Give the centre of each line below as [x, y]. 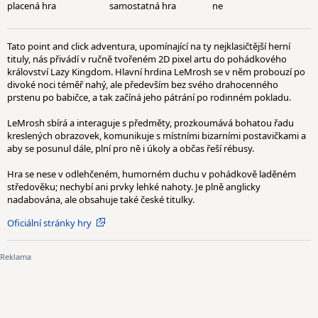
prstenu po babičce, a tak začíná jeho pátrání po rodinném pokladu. [149, 97]
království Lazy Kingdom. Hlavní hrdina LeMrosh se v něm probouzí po [156, 72]
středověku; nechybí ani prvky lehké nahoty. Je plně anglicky [134, 187]
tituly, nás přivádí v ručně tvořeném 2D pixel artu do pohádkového [147, 59]
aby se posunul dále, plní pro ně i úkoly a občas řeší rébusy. [131, 148]
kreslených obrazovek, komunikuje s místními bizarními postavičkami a [157, 136]
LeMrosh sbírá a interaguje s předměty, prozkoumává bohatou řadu [150, 123]
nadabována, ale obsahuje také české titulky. [101, 199]
